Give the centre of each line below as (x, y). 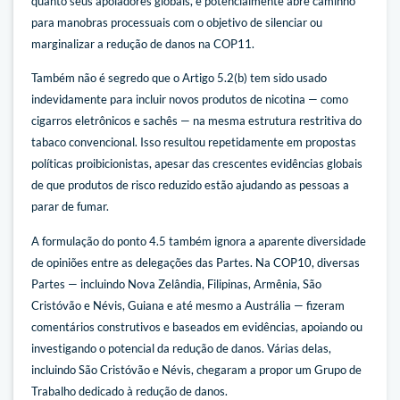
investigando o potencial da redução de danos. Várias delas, (181, 348)
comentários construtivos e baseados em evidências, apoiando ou (197, 326)
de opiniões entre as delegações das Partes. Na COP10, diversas (196, 262)
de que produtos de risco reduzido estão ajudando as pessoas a (190, 185)
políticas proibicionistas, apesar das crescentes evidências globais (197, 164)
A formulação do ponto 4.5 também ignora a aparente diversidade (199, 241)
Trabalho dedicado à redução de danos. (129, 391)
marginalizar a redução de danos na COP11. (143, 43)
